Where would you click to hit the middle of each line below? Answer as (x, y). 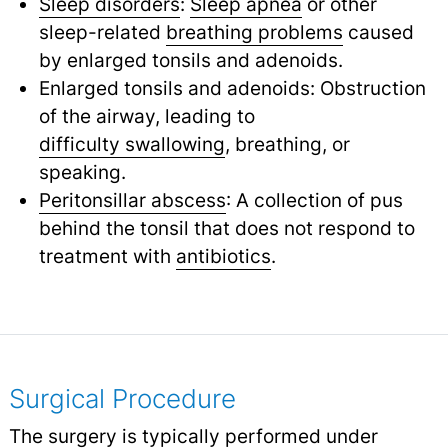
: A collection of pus (314, 200)
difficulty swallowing (131, 144)
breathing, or (289, 144)
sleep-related (102, 32)
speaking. (82, 172)
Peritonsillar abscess (132, 200)
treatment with (107, 256)
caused (378, 32)
